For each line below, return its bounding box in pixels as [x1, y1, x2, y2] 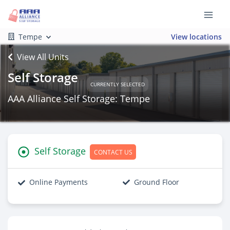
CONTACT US [93, 147, 132, 156]
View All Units [17, 51, 69, 63]
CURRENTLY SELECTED [90, 80, 145, 88]
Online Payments [29, 177, 88, 187]
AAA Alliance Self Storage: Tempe [8, 92, 150, 105]
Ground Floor [134, 177, 179, 187]
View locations [171, 31, 222, 42]
